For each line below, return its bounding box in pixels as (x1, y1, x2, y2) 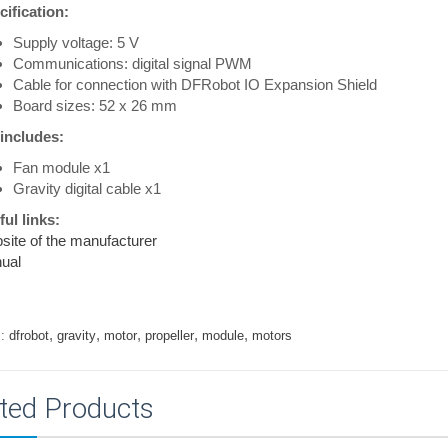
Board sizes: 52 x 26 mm (12, 96, 177, 114)
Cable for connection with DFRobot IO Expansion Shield (12, 75, 377, 93)
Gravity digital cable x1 (12, 179, 161, 197)
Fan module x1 (12, 158, 110, 176)
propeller (144, 327, 194, 343)
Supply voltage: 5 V (12, 33, 139, 51)
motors (251, 327, 292, 343)
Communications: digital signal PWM (12, 54, 252, 72)
